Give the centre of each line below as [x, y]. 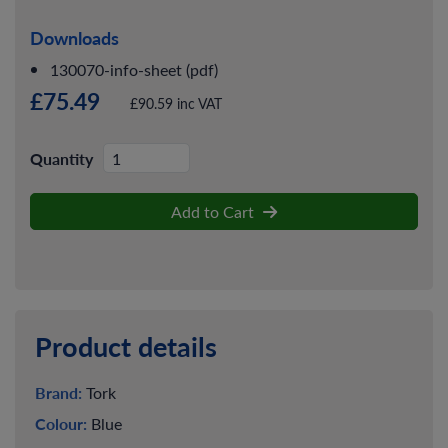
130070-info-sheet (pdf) [134, 68]
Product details [126, 346]
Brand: [58, 393]
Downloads [74, 37]
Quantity [61, 158]
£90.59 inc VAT [176, 103]
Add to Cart [214, 211]
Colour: [61, 424]
